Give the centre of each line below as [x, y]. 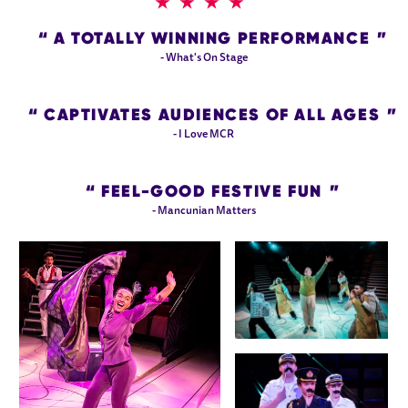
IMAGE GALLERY [104, 253]
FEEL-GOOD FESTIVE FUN [209, 190]
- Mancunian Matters [204, 211]
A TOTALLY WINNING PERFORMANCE [209, 37]
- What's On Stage [204, 58]
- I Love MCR [204, 134]
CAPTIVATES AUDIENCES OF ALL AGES [209, 114]
